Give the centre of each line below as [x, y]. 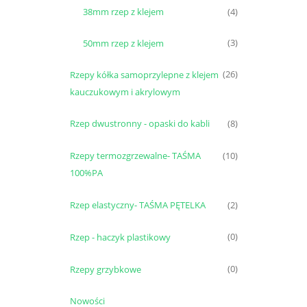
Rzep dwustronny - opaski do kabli [139, 124]
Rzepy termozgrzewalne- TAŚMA [135, 156]
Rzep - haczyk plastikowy [120, 237]
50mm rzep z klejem [123, 43]
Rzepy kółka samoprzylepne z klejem [144, 74]
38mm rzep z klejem [123, 12]
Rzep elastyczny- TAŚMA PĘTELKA [137, 205]
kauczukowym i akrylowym [125, 91]
